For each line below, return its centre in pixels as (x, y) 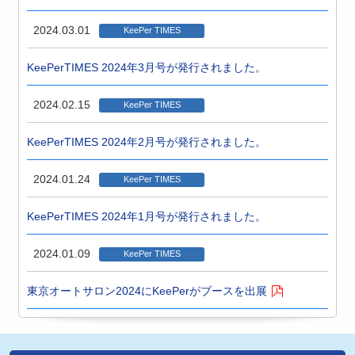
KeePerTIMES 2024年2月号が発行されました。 (147, 142)
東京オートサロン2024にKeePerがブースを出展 (147, 291)
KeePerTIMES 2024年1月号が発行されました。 (147, 216)
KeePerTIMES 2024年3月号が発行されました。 (147, 67)
